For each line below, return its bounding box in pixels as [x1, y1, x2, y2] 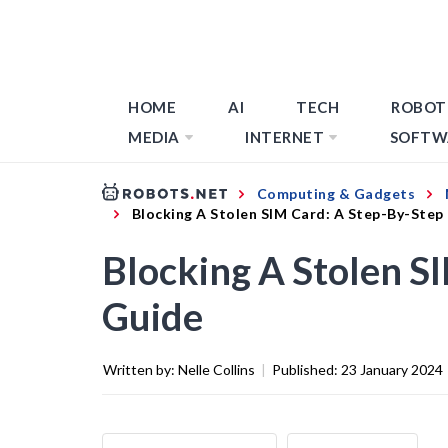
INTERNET [245, 128, 324, 146]
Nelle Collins [178, 360, 255, 378]
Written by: [103, 360, 178, 378]
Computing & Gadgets [256, 184, 415, 202]
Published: [272, 360, 341, 378]
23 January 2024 [341, 360, 443, 378]
